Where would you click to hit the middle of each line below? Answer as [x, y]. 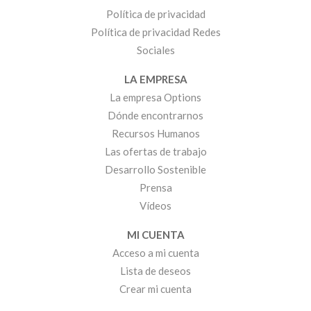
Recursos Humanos [155, 134]
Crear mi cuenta [155, 289]
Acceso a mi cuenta [155, 253]
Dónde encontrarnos [155, 116]
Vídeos [155, 206]
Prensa [155, 188]
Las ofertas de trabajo [155, 152]
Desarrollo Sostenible [155, 170]
